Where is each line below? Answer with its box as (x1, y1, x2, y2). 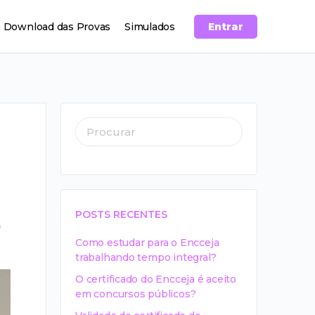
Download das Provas (3, 20, 111, 33)
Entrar (208, 20, 243, 33)
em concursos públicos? (75, 288, 196, 300)
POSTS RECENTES (75, 208, 167, 221)
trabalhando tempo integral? (75, 251, 217, 264)
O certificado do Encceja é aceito (75, 273, 237, 285)
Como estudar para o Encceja (75, 236, 219, 249)
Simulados (124, 20, 175, 33)
